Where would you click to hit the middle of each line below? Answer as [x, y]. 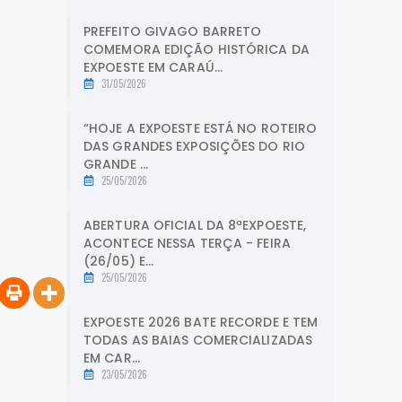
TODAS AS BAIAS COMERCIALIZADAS [198, 340]
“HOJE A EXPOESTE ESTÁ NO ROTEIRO [201, 128]
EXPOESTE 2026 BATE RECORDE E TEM [201, 322]
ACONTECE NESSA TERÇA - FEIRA [187, 243]
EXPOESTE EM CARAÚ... [153, 67]
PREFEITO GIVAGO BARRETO [173, 31]
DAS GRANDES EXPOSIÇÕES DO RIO [194, 146]
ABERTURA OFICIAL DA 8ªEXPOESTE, [195, 225]
